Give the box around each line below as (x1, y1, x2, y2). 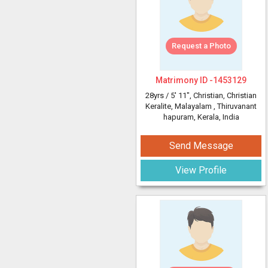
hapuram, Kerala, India (163, 112, 239, 121)
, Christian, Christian (190, 91, 257, 100)
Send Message (169, 140, 233, 151)
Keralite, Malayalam (145, 102, 214, 111)
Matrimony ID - (156, 75, 213, 85)
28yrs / (145, 91, 170, 100)
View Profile (175, 165, 227, 176)
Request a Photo (171, 41, 231, 50)
